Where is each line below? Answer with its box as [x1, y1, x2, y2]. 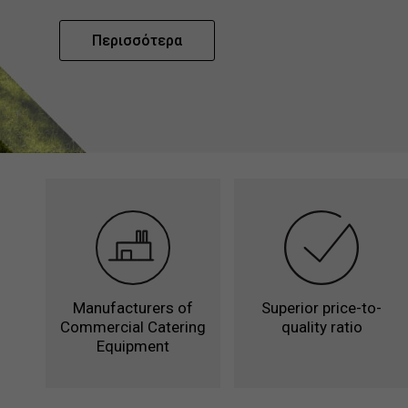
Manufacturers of [72, 298, 193, 317]
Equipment [96, 336, 169, 355]
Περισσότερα [91, 31, 182, 49]
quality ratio [280, 317, 362, 336]
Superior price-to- [261, 298, 382, 317]
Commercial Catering [59, 317, 206, 336]
